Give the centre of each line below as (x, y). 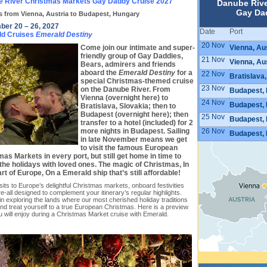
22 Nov (212, 74)
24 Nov (213, 103)
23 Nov (212, 88)
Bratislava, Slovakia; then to (128, 106)
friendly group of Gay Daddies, (132, 56)
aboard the (100, 73)
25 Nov (212, 117)
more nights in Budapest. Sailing (135, 131)
